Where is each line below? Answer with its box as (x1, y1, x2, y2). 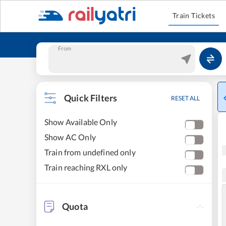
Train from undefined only (44, 147, 136, 157)
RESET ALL (171, 94, 200, 102)
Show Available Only (44, 117, 117, 127)
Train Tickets (172, 11, 215, 20)
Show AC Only (44, 132, 96, 142)
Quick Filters (64, 92, 118, 103)
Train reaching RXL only (44, 162, 128, 172)
